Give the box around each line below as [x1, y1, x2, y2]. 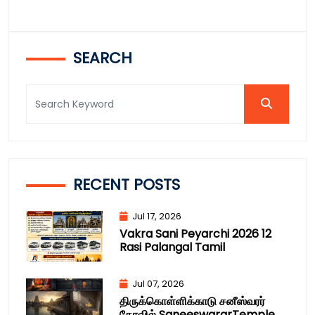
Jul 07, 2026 [129, 277, 184, 291]
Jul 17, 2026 [129, 210, 181, 224]
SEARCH [73, 47, 133, 70]
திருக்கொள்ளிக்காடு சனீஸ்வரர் [119, 293, 265, 310]
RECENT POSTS [73, 174, 181, 196]
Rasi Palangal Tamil [119, 239, 225, 256]
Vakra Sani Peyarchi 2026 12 [119, 226, 271, 243]
